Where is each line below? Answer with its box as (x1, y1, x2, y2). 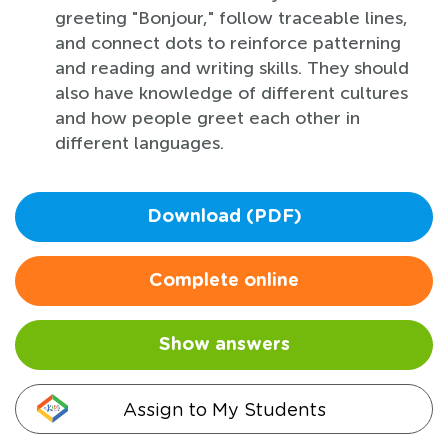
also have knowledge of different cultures (55, 81, 408, 104)
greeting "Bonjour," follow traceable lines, (55, 6, 408, 29)
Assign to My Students (122, 398, 326, 420)
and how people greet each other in (55, 106, 360, 129)
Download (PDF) (146, 207, 302, 226)
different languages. (55, 131, 224, 154)
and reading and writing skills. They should (55, 56, 409, 79)
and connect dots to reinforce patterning (55, 31, 401, 54)
